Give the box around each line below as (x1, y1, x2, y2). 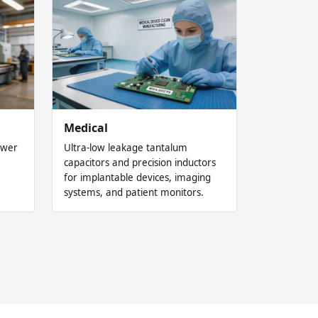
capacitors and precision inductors (64, 155, 216, 169)
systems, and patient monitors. (64, 185, 204, 199)
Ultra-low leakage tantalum (64, 141, 187, 154)
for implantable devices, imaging (64, 170, 211, 184)
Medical (64, 119, 108, 136)
